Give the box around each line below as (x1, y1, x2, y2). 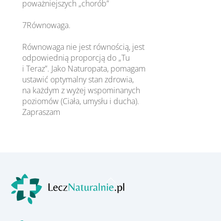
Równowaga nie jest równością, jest (22, 41, 145, 52)
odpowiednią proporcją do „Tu (22, 52, 130, 63)
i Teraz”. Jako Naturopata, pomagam (22, 63, 146, 74)
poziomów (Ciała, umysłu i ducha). (22, 95, 140, 107)
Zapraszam (22, 106, 61, 117)
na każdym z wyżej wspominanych (22, 84, 141, 96)
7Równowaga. (22, 19, 71, 31)
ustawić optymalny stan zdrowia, (22, 74, 134, 85)
